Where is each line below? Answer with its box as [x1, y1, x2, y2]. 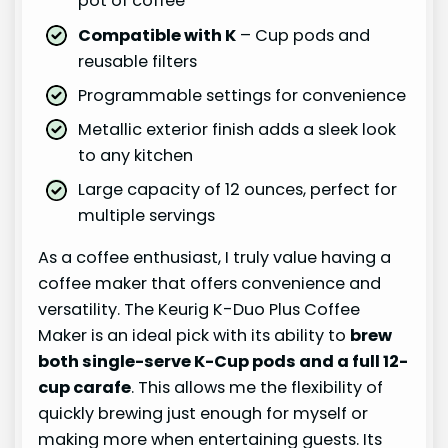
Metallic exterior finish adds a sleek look [78, 117, 397, 141]
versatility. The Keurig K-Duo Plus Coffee [38, 298, 361, 322]
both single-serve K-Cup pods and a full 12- [38, 350, 409, 374]
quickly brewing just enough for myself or [38, 402, 369, 426]
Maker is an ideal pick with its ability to [38, 324, 351, 348]
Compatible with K [78, 23, 237, 47]
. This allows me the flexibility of [131, 376, 384, 400]
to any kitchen [78, 143, 194, 167]
